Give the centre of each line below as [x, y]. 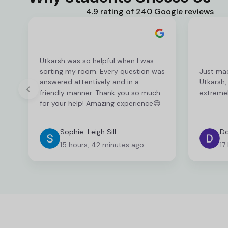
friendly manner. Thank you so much [100, 93]
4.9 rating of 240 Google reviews [150, 11]
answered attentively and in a [89, 82]
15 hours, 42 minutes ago [102, 144]
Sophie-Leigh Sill [88, 132]
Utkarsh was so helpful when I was [97, 61]
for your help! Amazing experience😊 [100, 104]
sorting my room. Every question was [102, 72]
